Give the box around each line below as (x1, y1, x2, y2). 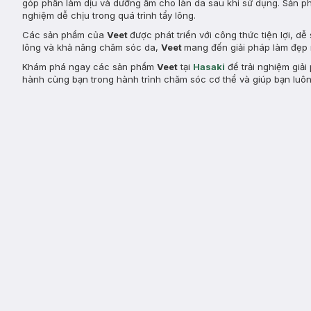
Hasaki (193, 61, 225, 73)
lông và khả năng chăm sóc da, (22, 42, 161, 53)
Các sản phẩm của (22, 29, 107, 41)
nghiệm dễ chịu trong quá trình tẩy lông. (22, 10, 196, 22)
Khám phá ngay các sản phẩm (22, 61, 157, 73)
